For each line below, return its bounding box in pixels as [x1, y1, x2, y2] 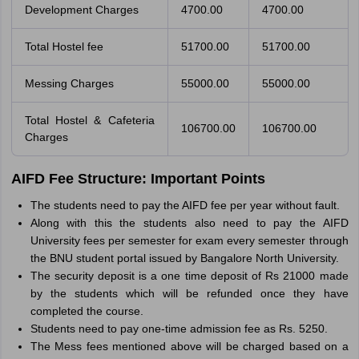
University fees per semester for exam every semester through [30, 234, 349, 247]
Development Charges [24, 3, 139, 16]
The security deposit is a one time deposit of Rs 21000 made [30, 269, 349, 282]
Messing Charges [24, 77, 114, 90]
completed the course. [30, 305, 143, 317]
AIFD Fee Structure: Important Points [10, 171, 265, 187]
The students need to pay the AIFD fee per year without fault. [30, 199, 340, 212]
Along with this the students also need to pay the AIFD [30, 216, 349, 229]
